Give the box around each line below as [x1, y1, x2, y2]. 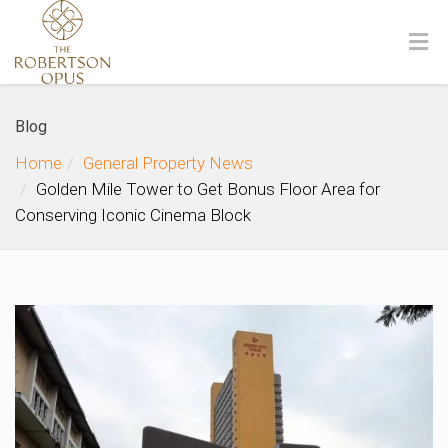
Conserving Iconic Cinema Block [15, 205, 251, 225]
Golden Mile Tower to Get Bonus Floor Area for [36, 179, 380, 199]
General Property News [83, 153, 253, 173]
